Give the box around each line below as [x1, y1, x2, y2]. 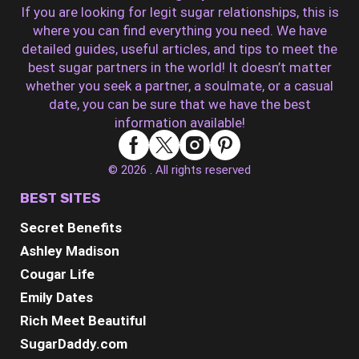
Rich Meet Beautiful [20, 312, 146, 329]
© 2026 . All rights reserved [108, 162, 251, 177]
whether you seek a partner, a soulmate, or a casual [26, 77, 333, 94]
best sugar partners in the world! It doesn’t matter [27, 58, 332, 75]
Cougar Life [20, 265, 95, 282]
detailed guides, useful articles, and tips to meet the [22, 40, 337, 57]
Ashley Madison [20, 242, 119, 259]
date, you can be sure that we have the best [48, 95, 311, 112]
